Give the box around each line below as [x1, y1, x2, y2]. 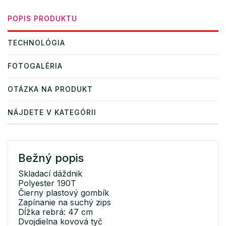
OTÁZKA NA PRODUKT [8, 85, 93, 94]
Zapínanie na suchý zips [18, 197, 111, 208]
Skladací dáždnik [18, 168, 82, 179]
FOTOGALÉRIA [8, 62, 63, 71]
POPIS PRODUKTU [8, 14, 77, 23]
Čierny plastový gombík [18, 188, 109, 198]
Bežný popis [18, 151, 84, 165]
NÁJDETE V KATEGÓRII [8, 108, 96, 117]
